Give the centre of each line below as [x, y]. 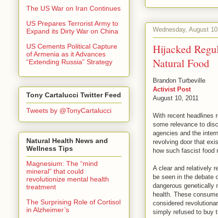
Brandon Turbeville [179, 80]
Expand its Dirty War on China [72, 31]
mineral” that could [55, 171]
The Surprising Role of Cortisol [73, 202]
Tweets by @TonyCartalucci [69, 111]
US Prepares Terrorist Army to [72, 23]
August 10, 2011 [176, 98]
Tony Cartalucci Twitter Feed [74, 95]
